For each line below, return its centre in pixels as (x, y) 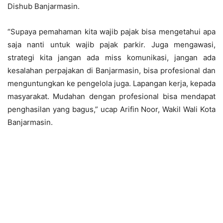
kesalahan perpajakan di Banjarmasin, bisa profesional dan (111, 71)
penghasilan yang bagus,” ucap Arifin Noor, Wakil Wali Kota (111, 110)
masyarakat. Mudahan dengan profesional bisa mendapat (111, 97)
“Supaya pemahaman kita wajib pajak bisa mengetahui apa (111, 32)
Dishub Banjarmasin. (44, 6)
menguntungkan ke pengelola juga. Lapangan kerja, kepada (111, 84)
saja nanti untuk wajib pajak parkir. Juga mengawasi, (111, 45)
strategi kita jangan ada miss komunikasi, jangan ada (111, 58)
